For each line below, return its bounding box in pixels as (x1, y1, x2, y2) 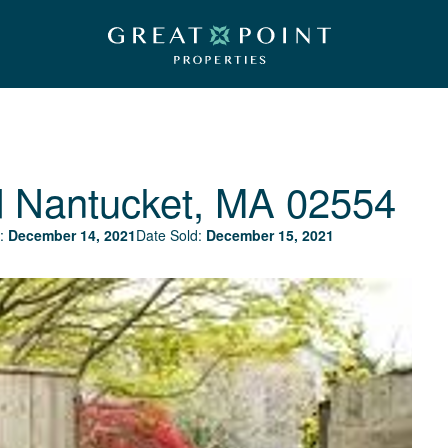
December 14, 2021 (8, 225, 136, 245)
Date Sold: (136, 225, 206, 245)
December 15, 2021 (206, 225, 334, 245)
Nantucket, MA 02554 (15, 172, 396, 229)
